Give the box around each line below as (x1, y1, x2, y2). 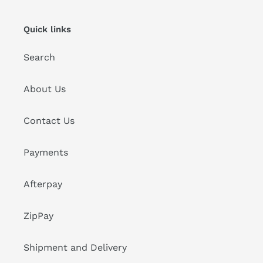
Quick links (23, 23, 71, 35)
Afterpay (23, 178, 62, 190)
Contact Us (23, 115, 75, 127)
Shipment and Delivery (23, 242, 127, 254)
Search (23, 52, 55, 63)
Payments (23, 147, 68, 159)
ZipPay (23, 210, 53, 222)
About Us (23, 83, 66, 95)
